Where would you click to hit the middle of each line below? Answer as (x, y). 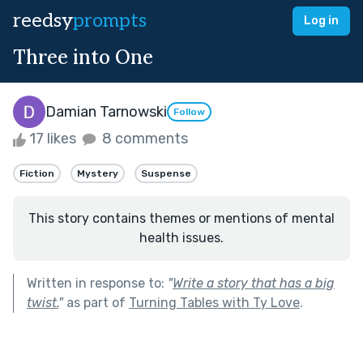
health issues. (181, 237)
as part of (96, 302)
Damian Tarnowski (106, 111)
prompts (110, 21)
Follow (189, 112)
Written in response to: (97, 283)
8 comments (143, 139)
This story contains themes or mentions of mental (181, 218)
